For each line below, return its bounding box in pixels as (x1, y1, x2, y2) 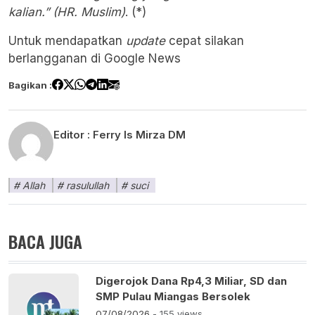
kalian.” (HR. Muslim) (8, 5, 125, 20)
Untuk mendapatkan (8, 34, 122, 49)
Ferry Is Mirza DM (93, 128, 186, 142)
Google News (104, 51, 181, 66)
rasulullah (66, 179, 109, 192)
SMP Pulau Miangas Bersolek (96, 290, 250, 304)
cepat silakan (169, 34, 244, 49)
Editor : (53, 128, 93, 142)
